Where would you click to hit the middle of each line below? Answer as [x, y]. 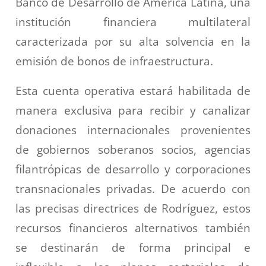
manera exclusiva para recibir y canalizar [133, 110]
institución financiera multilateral [133, 21]
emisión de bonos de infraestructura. [114, 61]
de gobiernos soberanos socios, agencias [133, 150]
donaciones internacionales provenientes [133, 130]
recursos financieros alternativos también [133, 228]
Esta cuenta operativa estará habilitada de [133, 91]
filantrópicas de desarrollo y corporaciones [133, 169]
